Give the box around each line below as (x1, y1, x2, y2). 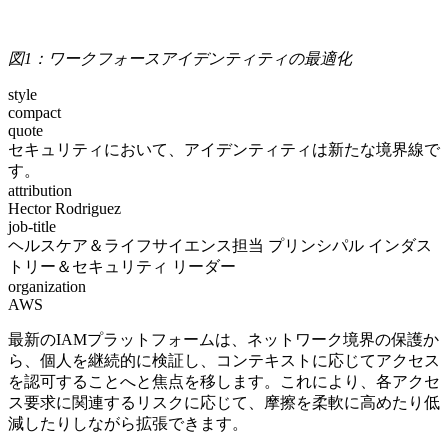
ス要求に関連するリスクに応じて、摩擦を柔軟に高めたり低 (8, 394, 440, 412)
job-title (8, 218, 56, 236)
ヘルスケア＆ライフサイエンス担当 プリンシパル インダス (8, 237, 432, 255)
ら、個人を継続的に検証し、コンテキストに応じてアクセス (8, 352, 440, 370)
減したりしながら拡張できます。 (8, 415, 248, 433)
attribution (8, 182, 72, 200)
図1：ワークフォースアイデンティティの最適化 (8, 50, 352, 68)
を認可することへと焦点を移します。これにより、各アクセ (8, 373, 440, 391)
